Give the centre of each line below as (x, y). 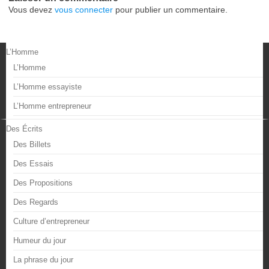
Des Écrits (24, 128)
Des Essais (33, 163)
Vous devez (32, 9)
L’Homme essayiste (47, 86)
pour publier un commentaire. (170, 9)
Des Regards (36, 202)
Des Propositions (43, 183)
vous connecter (84, 9)
